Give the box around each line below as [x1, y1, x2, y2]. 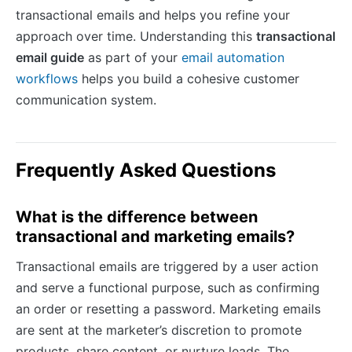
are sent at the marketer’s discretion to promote [16, 321, 302, 338]
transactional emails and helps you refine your [16, 6, 290, 23]
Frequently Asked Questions [16, 158, 276, 181]
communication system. [16, 91, 156, 108]
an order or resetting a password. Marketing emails [16, 300, 321, 317]
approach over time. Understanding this [16, 27, 256, 44]
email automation [181, 49, 284, 65]
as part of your [84, 49, 181, 65]
